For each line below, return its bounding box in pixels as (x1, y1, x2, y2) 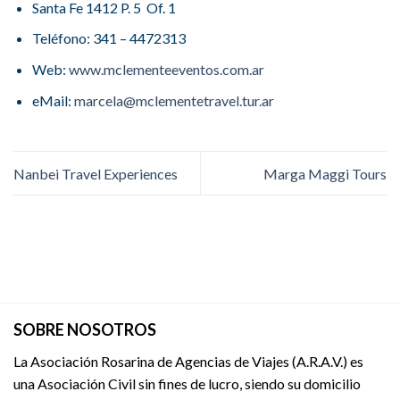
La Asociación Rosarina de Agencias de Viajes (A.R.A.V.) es (13, 352, 363, 370)
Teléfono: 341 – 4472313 (31, 29, 186, 47)
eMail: (31, 91, 74, 109)
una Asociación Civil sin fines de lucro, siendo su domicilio (13, 374, 361, 392)
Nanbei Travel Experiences (13, 164, 178, 182)
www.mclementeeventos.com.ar (68, 61, 264, 79)
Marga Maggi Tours (263, 164, 387, 182)
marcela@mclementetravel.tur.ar (73, 91, 274, 109)
